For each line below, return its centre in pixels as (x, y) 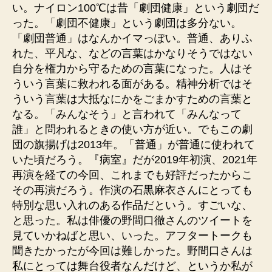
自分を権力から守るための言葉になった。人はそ (132, 69)
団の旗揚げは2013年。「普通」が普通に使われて (134, 144)
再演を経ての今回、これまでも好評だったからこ (132, 175)
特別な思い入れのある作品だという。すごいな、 (132, 205)
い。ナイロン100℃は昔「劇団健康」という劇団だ (136, 8)
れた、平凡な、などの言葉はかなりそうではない (132, 53)
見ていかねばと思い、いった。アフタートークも (132, 236)
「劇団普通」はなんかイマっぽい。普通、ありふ (132, 38)
